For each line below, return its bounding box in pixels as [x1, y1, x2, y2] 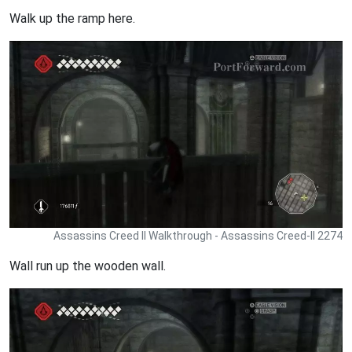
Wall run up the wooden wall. [9, 258, 166, 273]
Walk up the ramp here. [9, 10, 135, 26]
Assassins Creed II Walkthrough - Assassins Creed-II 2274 [53, 229, 343, 242]
